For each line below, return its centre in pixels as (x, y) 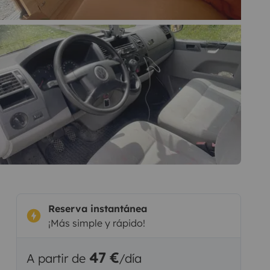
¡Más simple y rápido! (96, 223)
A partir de (58, 258)
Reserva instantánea (97, 208)
